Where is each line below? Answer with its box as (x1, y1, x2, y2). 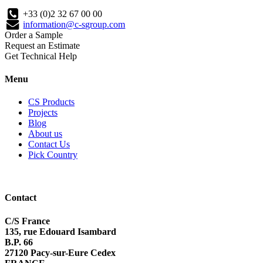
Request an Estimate (5, 40, 80, 50)
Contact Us (28, 139, 70, 150)
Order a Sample (5, 29, 63, 40)
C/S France (5, 215, 50, 226)
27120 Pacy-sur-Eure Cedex (5, 247, 116, 258)
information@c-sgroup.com (23, 19, 126, 29)
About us (28, 129, 62, 139)
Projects (28, 107, 58, 118)
